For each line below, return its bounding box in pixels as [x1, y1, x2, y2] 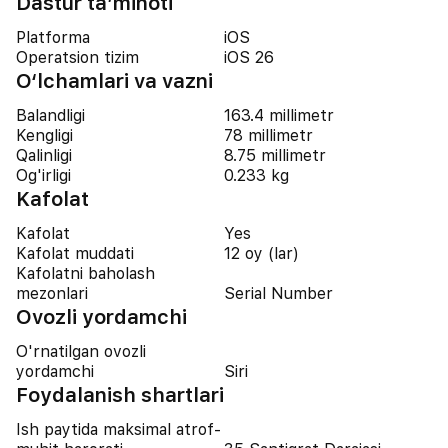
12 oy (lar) [224, 244, 299, 263]
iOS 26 [224, 48, 274, 67]
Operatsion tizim [16, 48, 139, 67]
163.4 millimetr [224, 106, 334, 125]
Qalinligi [16, 146, 72, 165]
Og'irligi [16, 166, 71, 185]
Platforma [16, 28, 90, 47]
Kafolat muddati [16, 244, 134, 263]
